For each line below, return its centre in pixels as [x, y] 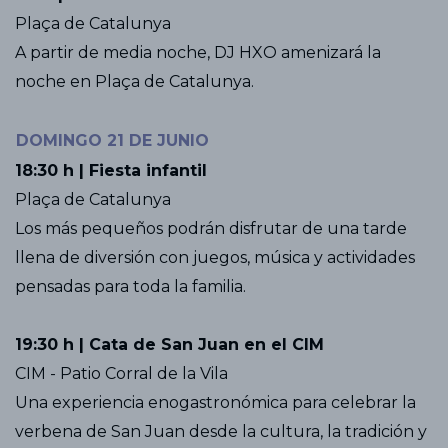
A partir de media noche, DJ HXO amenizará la [198, 52]
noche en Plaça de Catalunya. [134, 81]
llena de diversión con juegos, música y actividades [215, 257]
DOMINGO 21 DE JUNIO [112, 140]
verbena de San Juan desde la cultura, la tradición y [221, 431]
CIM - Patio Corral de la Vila [121, 373]
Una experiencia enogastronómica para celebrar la [215, 402]
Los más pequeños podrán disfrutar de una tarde [211, 228]
